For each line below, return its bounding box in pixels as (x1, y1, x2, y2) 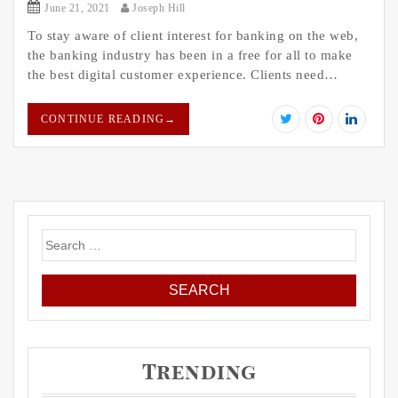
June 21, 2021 (44, 2, 110, 15)
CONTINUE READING (41, 112, 165, 125)
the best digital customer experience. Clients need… (28, 68, 338, 83)
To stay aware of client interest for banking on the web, (28, 28, 358, 44)
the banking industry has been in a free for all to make (28, 48, 353, 63)
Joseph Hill (129, 2, 186, 15)
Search (41, 230, 84, 245)
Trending (141, 362, 257, 384)
